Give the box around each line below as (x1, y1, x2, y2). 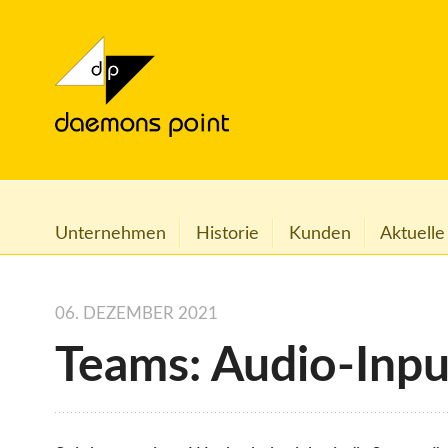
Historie (195, 223, 259, 243)
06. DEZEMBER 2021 (55, 306, 218, 323)
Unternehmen (55, 223, 166, 243)
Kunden (288, 223, 351, 243)
